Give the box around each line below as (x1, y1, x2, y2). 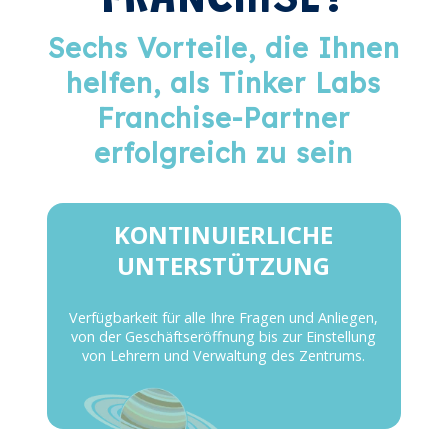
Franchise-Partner (97, 101, 351, 136)
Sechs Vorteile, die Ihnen (47, 31, 400, 66)
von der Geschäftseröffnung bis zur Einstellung (71, 327, 377, 347)
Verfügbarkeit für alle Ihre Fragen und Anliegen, (69, 308, 379, 328)
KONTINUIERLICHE (114, 218, 334, 252)
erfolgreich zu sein (94, 136, 354, 171)
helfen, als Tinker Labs (66, 66, 382, 101)
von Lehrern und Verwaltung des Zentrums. (82, 346, 366, 366)
